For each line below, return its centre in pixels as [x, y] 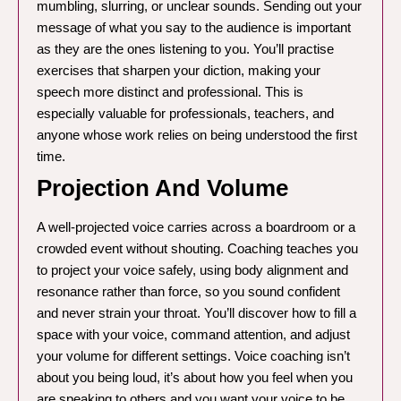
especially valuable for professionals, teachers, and [185, 114]
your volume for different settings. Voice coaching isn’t [193, 356]
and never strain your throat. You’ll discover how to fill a [196, 313]
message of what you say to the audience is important [194, 28]
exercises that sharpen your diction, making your [179, 71]
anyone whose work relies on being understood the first [197, 135]
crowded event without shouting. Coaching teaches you [197, 249]
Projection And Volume [162, 188]
